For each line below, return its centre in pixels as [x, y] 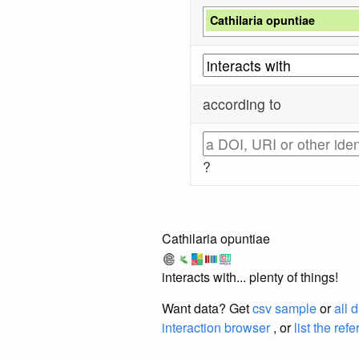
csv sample [284, 308]
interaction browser [216, 327]
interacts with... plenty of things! [250, 276]
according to [242, 103]
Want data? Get [207, 308]
